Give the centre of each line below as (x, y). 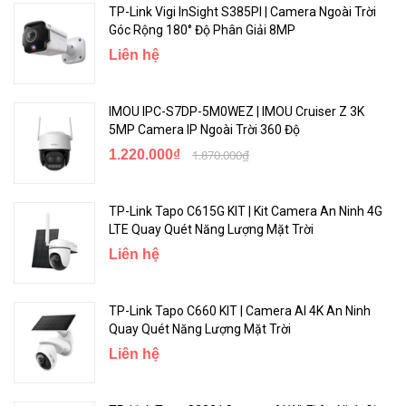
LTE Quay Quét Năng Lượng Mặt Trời (211, 229)
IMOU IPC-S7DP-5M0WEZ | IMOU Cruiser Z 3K (237, 111)
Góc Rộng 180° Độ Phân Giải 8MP (202, 29)
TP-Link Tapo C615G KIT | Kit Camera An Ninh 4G (246, 211)
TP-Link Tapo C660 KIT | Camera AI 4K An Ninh (240, 310)
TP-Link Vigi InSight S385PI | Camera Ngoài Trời (242, 11)
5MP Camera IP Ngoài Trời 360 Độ (204, 129)
